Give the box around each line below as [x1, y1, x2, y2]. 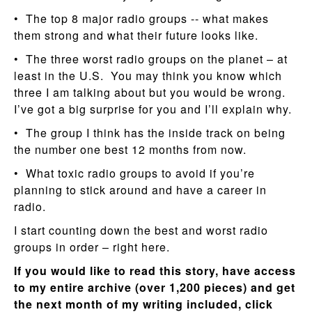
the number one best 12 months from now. [14, 141, 247, 157]
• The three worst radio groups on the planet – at [14, 51, 288, 67]
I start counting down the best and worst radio [14, 222, 268, 238]
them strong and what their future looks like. [14, 27, 258, 43]
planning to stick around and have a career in [14, 182, 267, 198]
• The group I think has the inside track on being [14, 125, 286, 141]
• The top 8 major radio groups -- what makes [14, 10, 269, 26]
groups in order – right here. [14, 239, 170, 255]
